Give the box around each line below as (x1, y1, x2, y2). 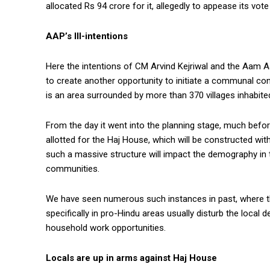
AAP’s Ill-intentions (46, 31, 128, 42)
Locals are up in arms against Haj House (46, 253, 217, 264)
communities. (46, 163, 99, 175)
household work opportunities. (46, 222, 166, 234)
